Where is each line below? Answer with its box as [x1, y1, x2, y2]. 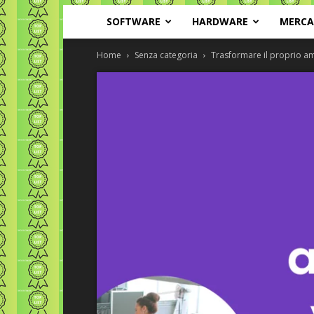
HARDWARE [192, 15, 248, 28]
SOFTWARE [107, 15, 161, 28]
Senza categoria [135, 49, 198, 61]
